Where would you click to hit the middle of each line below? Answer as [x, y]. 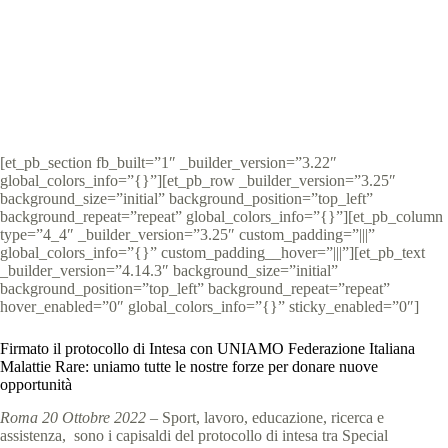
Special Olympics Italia [143, 26]
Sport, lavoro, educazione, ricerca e [273, 417]
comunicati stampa [166, 44]
